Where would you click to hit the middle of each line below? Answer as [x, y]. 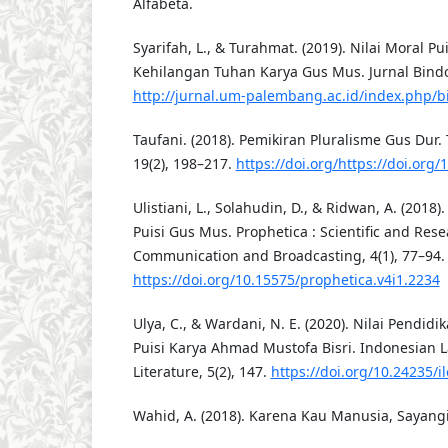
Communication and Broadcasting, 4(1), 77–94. [288, 256]
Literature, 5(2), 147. [201, 372]
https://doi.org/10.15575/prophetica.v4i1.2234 [286, 280]
